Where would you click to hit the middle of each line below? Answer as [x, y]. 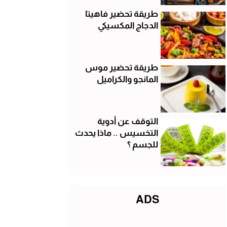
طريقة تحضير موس [121, 67]
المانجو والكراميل [127, 79]
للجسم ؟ [142, 144]
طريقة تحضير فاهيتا [121, 14]
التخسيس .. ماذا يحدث [116, 133]
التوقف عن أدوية [127, 121]
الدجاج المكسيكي [128, 25]
